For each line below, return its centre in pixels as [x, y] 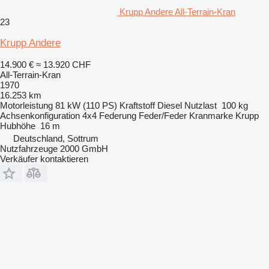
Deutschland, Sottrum [56, 138]
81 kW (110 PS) [86, 105]
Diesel [170, 105]
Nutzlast [201, 105]
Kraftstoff [137, 105]
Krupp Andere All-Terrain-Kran [177, 11]
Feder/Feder [163, 115]
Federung [118, 115]
